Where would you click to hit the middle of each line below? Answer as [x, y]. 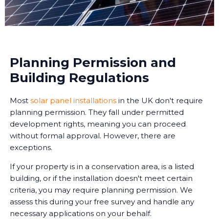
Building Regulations [79, 77]
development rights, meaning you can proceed [98, 124]
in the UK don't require [160, 100]
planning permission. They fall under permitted [97, 112]
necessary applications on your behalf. [81, 213]
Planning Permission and [93, 62]
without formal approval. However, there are [93, 135]
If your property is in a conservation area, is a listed [102, 166]
